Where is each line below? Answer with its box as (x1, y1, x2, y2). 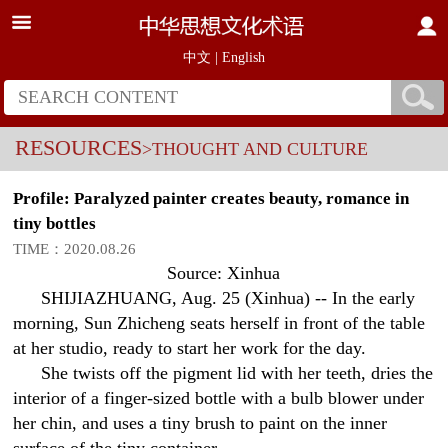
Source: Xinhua (167, 263, 281, 283)
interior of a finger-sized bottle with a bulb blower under (13, 388, 425, 408)
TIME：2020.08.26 (13, 240, 137, 257)
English (222, 50, 265, 65)
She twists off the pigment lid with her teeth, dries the (41, 363, 434, 383)
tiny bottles (13, 214, 97, 233)
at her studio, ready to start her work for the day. (13, 338, 367, 358)
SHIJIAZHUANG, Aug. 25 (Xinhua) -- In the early (41, 288, 416, 308)
